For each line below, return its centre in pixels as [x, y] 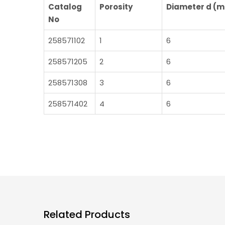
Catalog [65, 7]
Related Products [87, 214]
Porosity [116, 7]
